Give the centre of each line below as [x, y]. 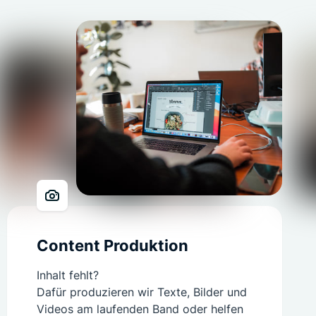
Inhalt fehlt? [68, 275]
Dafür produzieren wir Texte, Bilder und [142, 292]
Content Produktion [113, 245]
